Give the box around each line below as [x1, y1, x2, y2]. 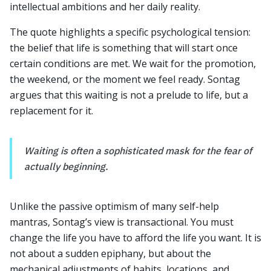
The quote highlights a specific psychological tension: [10, 25, 250, 39]
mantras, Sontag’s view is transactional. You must [10, 215, 233, 229]
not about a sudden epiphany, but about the [10, 247, 211, 260]
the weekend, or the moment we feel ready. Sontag [10, 73, 240, 86]
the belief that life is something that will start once [10, 41, 238, 54]
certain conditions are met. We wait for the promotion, [10, 57, 256, 70]
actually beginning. [24, 160, 108, 172]
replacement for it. [10, 104, 93, 117]
